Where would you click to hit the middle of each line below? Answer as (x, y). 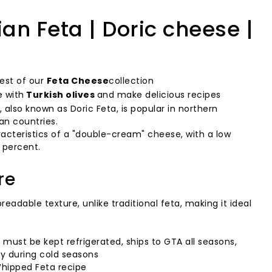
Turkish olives (61, 95)
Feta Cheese (78, 81)
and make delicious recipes (159, 95)
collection (131, 81)
